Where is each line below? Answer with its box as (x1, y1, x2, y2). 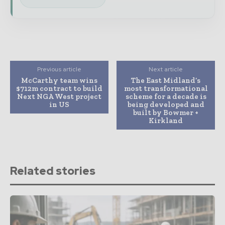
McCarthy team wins (21, 75, 97, 85)
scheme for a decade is (125, 91, 206, 101)
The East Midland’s (131, 75, 201, 85)
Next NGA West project (17, 91, 101, 101)
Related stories (10, 163, 95, 178)
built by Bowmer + (133, 107, 199, 117)
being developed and (127, 99, 204, 109)
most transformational (124, 83, 208, 93)
